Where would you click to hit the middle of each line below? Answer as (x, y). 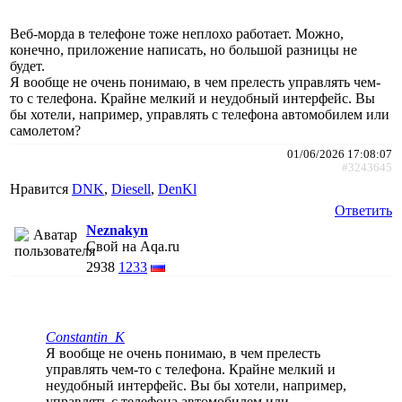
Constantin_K (85, 336)
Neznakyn (117, 230)
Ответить (363, 210)
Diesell (131, 188)
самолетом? (45, 130)
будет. (27, 66)
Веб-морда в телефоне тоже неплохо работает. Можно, (177, 33)
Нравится (41, 188)
